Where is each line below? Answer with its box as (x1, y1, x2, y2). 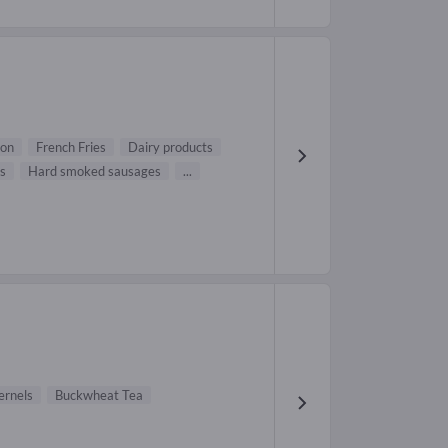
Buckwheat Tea (55, 386, 143, 403)
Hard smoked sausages (28, 163, 161, 180)
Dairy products (128, 139, 213, 156)
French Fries (36, 139, 106, 156)
